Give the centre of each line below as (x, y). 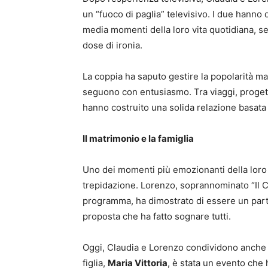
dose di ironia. (112, 45)
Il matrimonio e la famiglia (138, 138)
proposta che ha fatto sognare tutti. (157, 216)
